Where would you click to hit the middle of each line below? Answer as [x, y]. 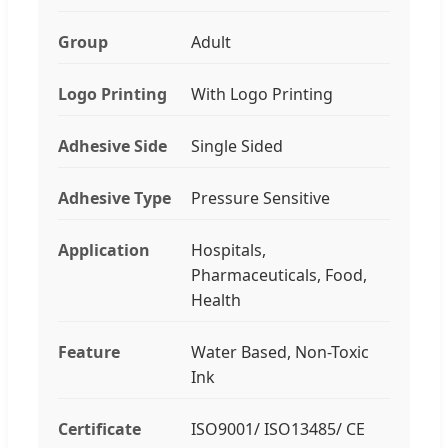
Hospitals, [228, 249]
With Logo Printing [261, 93]
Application [104, 249]
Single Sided [236, 145]
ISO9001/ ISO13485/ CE [277, 428]
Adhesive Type [114, 197]
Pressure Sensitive [260, 197]
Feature [89, 351]
